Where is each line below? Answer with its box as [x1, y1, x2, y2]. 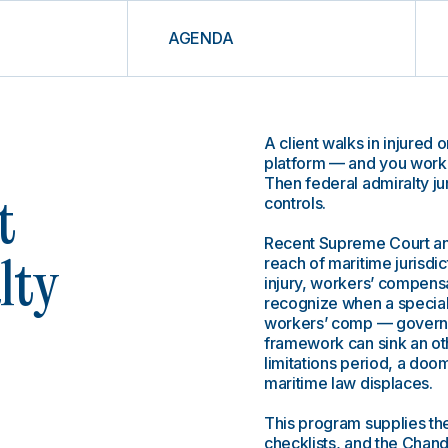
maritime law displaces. [264, 373, 433, 393]
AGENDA [168, 28, 234, 48]
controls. [264, 193, 327, 213]
